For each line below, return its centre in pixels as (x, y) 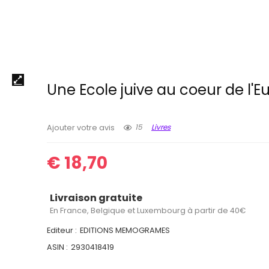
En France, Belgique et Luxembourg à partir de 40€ (148, 210)
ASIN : (58, 247)
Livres (161, 127)
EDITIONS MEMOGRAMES (125, 230)
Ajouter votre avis (81, 127)
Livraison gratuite (96, 198)
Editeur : (62, 230)
